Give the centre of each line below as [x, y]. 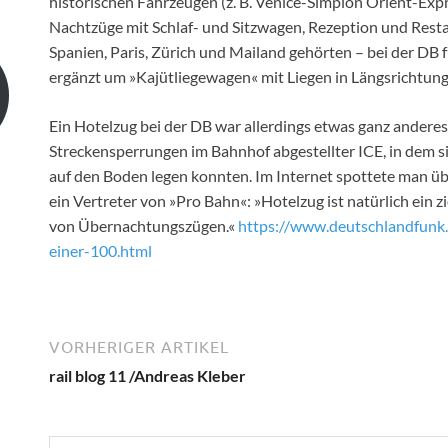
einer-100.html [100, 251]
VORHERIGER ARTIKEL [139, 347]
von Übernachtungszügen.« [143, 226]
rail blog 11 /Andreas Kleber [147, 376]
